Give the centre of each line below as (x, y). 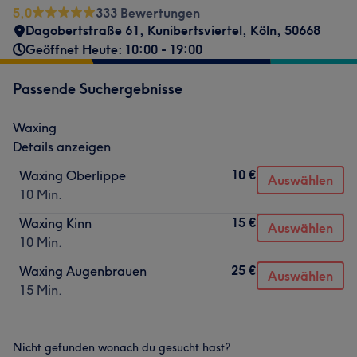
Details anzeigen (62, 147)
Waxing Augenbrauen (83, 271)
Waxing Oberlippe (73, 175)
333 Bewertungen (148, 13)
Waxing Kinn (55, 223)
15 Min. (41, 290)
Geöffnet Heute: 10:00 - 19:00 (114, 49)
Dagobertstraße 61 (82, 30)
